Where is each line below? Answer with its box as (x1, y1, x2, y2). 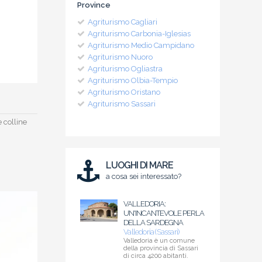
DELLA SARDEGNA (123, 218, 184, 227)
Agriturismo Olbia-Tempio (88, 76, 178, 85)
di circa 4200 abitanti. (123, 252, 189, 260)
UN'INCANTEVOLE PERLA (123, 209, 205, 218)
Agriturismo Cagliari (88, 18, 157, 27)
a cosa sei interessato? (106, 172, 182, 181)
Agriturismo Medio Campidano (88, 41, 194, 50)
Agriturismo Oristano (88, 88, 160, 97)
